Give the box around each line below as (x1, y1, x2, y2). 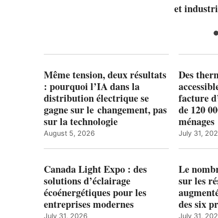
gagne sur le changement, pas (44, 102, 167, 117)
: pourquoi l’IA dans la (44, 79, 140, 93)
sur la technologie (44, 114, 118, 128)
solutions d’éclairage (44, 173, 130, 188)
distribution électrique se (44, 91, 149, 105)
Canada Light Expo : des (44, 162, 147, 176)
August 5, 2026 (44, 128, 95, 137)
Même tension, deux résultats (44, 67, 166, 82)
